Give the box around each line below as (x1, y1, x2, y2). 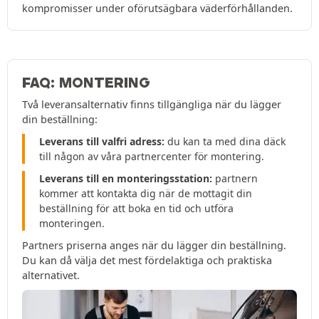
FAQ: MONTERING (22, 74, 150, 92)
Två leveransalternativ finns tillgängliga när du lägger (22, 98, 281, 112)
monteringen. (39, 216, 105, 231)
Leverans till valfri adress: (39, 135, 164, 149)
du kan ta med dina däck (164, 135, 286, 149)
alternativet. (22, 268, 80, 283)
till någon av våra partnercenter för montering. (39, 150, 264, 164)
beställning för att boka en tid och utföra (39, 202, 234, 216)
